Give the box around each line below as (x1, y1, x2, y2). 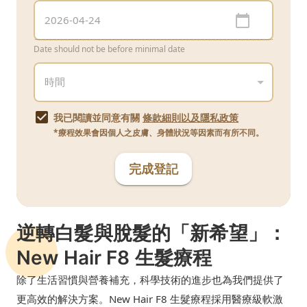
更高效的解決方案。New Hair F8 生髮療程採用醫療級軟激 (16, 291, 283, 306)
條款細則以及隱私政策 (143, 110, 238, 124)
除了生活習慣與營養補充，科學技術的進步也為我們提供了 (16, 272, 284, 286)
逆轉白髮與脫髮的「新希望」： (16, 221, 286, 245)
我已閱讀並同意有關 (53, 110, 140, 124)
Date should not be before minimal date (34, 43, 185, 55)
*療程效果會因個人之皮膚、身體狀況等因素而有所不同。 (53, 126, 264, 138)
